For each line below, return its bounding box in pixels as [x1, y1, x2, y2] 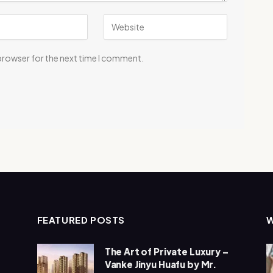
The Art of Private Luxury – [104, 246, 229, 258]
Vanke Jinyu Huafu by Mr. [104, 258, 217, 271]
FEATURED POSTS [37, 214, 126, 226]
